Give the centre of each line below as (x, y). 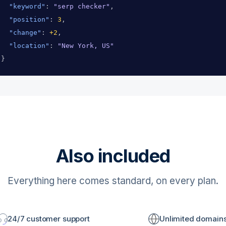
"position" (29, 19)
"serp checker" (82, 6)
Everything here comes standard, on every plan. (113, 181)
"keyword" (27, 6)
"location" (29, 46)
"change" (25, 33)
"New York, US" (86, 46)
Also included (113, 156)
